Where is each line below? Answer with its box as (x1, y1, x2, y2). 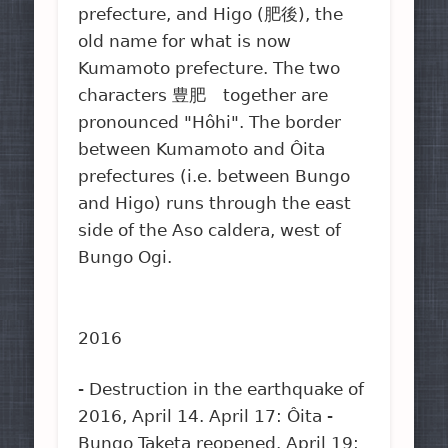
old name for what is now (78, 30, 292, 51)
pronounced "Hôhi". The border (78, 111, 342, 132)
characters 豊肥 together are (78, 84, 329, 105)
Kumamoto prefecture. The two (78, 57, 341, 78)
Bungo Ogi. (78, 246, 173, 267)
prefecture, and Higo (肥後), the (78, 3, 344, 24)
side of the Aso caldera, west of (78, 219, 342, 240)
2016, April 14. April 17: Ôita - (78, 405, 334, 426)
